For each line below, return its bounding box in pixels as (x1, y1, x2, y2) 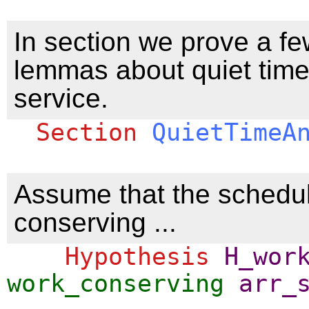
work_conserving (7, 269, 224, 297)
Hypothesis (65, 242, 210, 270)
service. (14, 83, 108, 113)
